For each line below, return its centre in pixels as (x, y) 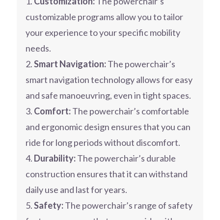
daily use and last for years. (76, 190)
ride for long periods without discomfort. (103, 143)
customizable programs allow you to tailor (104, 17)
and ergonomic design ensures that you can (108, 127)
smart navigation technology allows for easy (109, 80)
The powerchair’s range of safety (128, 206)
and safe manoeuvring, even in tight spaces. (108, 96)
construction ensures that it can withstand (106, 174)
